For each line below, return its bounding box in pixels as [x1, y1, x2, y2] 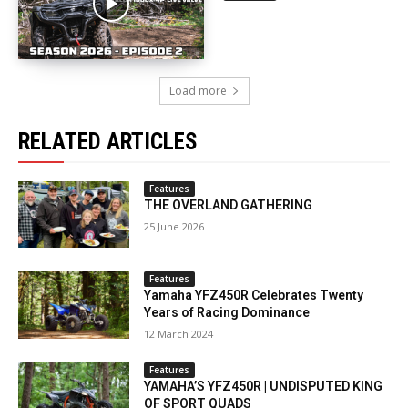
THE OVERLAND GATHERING [144, 197, 313, 212]
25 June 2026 [144, 219, 205, 233]
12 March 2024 [144, 327, 214, 342]
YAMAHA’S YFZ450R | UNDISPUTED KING [144, 378, 383, 393]
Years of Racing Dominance [144, 305, 311, 321]
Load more [168, 82, 227, 98]
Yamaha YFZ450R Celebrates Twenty [144, 288, 364, 303]
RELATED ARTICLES [18, 127, 198, 155]
